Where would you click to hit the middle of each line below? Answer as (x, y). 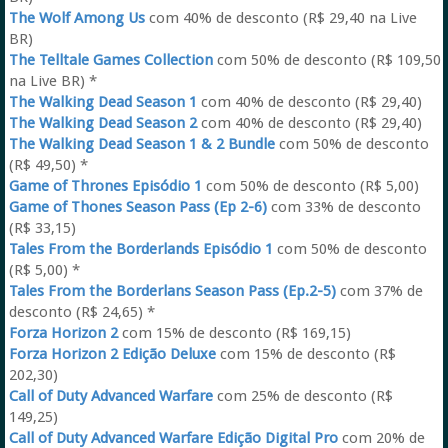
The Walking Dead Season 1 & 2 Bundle (141, 144)
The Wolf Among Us (76, 18)
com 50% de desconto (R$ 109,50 (326, 60)
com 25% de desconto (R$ (302, 396)
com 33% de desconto (343, 207)
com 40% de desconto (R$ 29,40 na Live (280, 18)
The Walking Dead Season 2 (102, 123)
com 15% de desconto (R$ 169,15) (234, 333)
